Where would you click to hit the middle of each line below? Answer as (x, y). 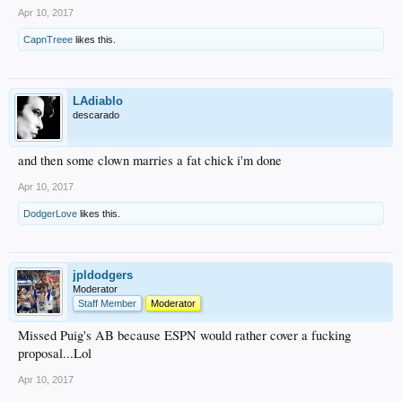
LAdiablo (98, 101)
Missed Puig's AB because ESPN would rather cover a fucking (184, 335)
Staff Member (107, 303)
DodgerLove (50, 214)
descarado (96, 115)
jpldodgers (103, 275)
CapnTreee (48, 39)
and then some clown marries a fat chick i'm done (150, 160)
